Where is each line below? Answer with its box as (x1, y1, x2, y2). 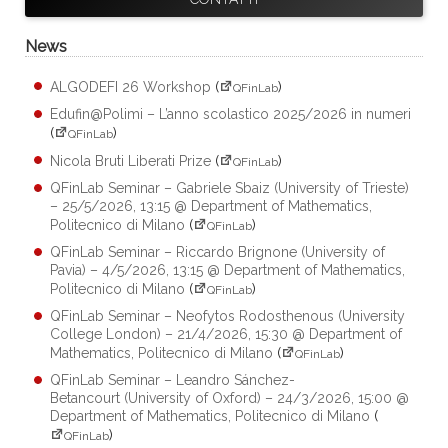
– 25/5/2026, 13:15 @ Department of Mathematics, (50, 197, 372, 214)
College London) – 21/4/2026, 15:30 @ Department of (50, 325, 402, 342)
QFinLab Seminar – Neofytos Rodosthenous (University (50, 307, 405, 324)
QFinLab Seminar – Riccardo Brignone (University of (50, 243, 385, 260)
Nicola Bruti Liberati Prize (50, 152, 211, 169)
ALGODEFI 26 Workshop (50, 78, 211, 95)
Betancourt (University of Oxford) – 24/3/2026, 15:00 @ (50, 389, 409, 406)
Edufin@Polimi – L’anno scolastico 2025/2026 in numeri (50, 105, 411, 122)
